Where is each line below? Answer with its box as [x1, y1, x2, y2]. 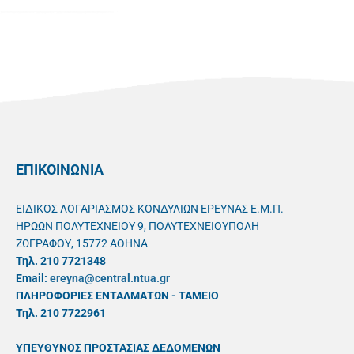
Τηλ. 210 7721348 [16, 254, 106, 268]
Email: [16, 272, 50, 285]
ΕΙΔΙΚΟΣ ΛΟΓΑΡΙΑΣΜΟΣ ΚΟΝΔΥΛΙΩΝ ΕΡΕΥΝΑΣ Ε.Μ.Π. [16, 202, 284, 216]
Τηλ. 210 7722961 [16, 307, 106, 320]
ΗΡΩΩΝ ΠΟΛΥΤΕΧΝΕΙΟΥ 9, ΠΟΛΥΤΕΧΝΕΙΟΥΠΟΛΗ [16, 220, 259, 233]
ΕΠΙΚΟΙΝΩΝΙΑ [16, 161, 104, 179]
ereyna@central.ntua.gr [50, 272, 170, 285]
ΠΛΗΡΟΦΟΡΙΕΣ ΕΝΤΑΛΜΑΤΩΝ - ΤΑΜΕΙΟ [16, 289, 219, 303]
